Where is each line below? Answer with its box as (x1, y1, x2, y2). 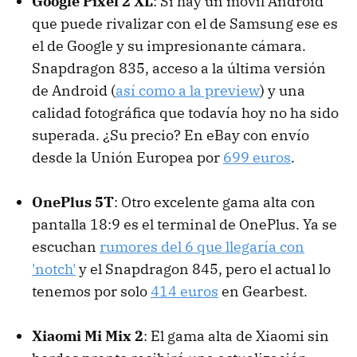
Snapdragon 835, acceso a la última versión (32, 58, 326, 77)
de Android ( (32, 80, 116, 100)
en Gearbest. (218, 281, 308, 300)
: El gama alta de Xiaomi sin (143, 326, 329, 345)
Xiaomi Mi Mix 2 (32, 326, 143, 345)
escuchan (32, 237, 100, 256)
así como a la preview (116, 80, 260, 100)
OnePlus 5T (32, 192, 114, 211)
